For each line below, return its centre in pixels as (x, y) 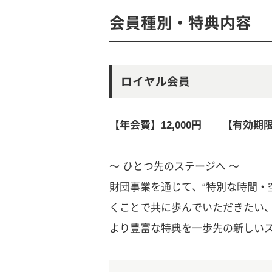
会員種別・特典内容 (180, 23)
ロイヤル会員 (155, 82)
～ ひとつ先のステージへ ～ (174, 167)
